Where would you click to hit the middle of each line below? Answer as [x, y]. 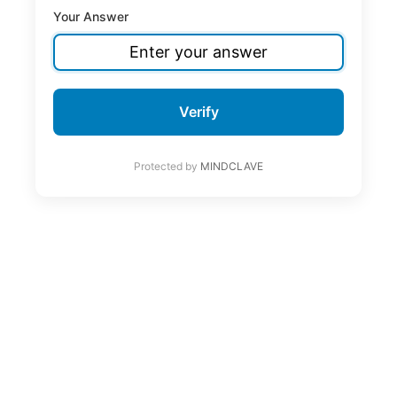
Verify [198, 111]
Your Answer [91, 16]
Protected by [167, 166]
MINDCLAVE [232, 166]
